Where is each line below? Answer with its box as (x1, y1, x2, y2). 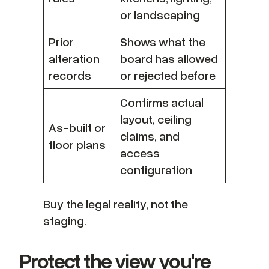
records (49, 67, 91, 82)
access (120, 145, 160, 160)
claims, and (120, 128, 180, 143)
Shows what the (120, 34, 205, 49)
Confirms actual (120, 94, 204, 109)
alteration (49, 50, 100, 65)
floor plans (49, 136, 106, 151)
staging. (43, 213, 86, 228)
